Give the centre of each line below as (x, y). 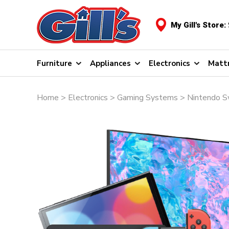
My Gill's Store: (199, 25)
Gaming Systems (147, 98)
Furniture (54, 63)
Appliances (110, 63)
